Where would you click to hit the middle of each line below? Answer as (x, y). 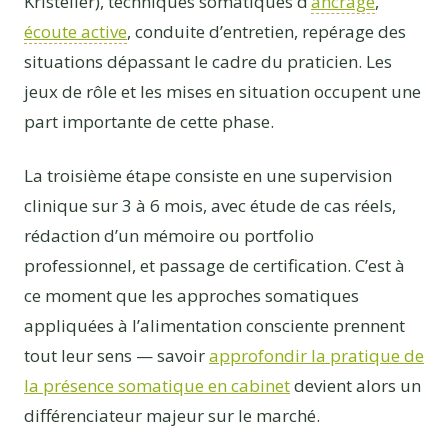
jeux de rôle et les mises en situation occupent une (222, 92)
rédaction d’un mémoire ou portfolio (169, 235)
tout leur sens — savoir (116, 355)
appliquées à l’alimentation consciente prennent (214, 325)
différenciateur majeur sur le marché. (172, 415)
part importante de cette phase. (149, 122)
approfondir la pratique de (316, 355)
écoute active (75, 32)
